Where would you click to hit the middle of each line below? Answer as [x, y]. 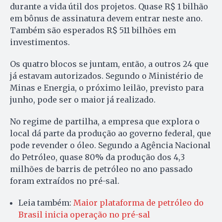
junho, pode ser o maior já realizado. [83, 99]
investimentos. [40, 42]
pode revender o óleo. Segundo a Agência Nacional [110, 145]
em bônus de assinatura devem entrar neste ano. [106, 18]
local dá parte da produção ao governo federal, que [111, 133]
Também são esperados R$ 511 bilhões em [93, 30]
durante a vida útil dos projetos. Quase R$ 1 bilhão [109, 6]
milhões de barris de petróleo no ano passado [101, 169]
